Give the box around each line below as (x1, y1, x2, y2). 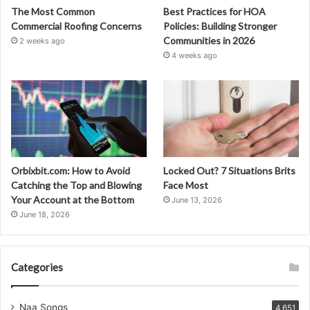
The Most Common (11, 6, 95, 18)
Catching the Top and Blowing (11, 179, 142, 191)
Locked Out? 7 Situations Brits (163, 164, 296, 176)
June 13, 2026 (172, 194, 223, 205)
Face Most (163, 179, 209, 191)
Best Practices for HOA (163, 6, 266, 18)
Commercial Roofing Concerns (11, 20, 142, 33)
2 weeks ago (19, 36, 65, 46)
